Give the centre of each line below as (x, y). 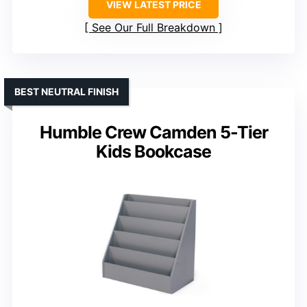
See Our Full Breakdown (153, 28)
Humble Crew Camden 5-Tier (153, 133)
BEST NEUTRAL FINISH (66, 92)
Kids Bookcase (153, 152)
